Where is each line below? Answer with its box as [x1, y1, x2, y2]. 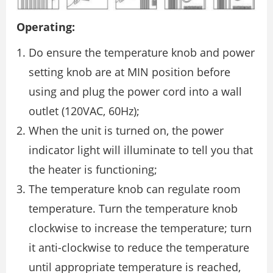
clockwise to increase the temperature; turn [29, 221, 252, 236]
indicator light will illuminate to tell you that [29, 143, 253, 158]
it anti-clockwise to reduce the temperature [29, 240, 249, 255]
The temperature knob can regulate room [29, 182, 241, 197]
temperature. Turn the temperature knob [29, 201, 238, 216]
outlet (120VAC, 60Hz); [29, 104, 140, 119]
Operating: [16, 19, 75, 35]
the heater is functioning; [29, 162, 157, 177]
